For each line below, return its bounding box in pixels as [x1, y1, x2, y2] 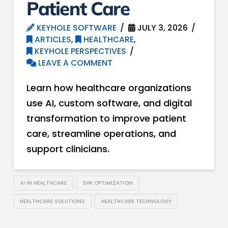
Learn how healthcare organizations [26, 81, 191, 95]
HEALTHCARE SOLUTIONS [20, 197, 85, 205]
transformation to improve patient [26, 112, 186, 125]
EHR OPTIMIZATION [82, 179, 133, 187]
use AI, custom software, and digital [26, 97, 192, 110]
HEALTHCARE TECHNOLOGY [101, 197, 172, 205]
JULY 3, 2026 [135, 22, 188, 34]
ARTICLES [32, 34, 71, 45]
